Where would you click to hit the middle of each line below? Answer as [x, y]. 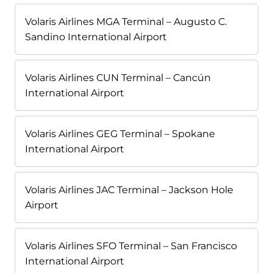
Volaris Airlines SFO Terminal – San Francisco [131, 246]
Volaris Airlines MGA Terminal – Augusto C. [126, 22]
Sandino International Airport [96, 37]
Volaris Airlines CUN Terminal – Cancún [118, 78]
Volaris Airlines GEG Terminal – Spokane [120, 134]
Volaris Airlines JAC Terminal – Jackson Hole [129, 190]
